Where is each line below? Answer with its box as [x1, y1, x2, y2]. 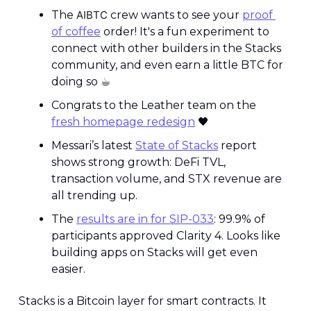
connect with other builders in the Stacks [51, 42, 281, 56]
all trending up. [51, 189, 137, 203]
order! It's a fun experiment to [101, 25, 269, 39]
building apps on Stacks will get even [51, 246, 258, 260]
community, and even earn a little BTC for [51, 58, 283, 72]
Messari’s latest [51, 139, 135, 153]
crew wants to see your [108, 8, 242, 22]
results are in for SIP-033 [76, 212, 214, 226]
